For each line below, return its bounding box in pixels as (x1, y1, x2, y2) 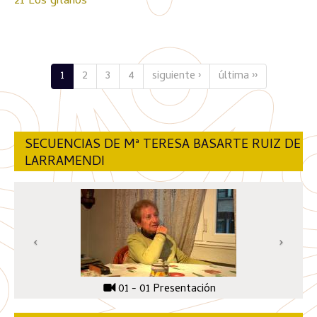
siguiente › (151, 67, 201, 86)
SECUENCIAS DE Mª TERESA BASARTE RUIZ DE (25, 135, 301, 156)
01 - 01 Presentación (118, 280, 216, 299)
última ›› (218, 67, 258, 86)
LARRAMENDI (25, 152, 105, 173)
